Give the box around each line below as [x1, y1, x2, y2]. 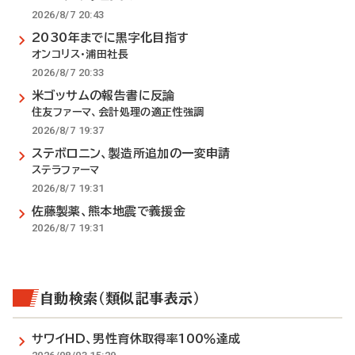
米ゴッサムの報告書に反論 [32, 90, 175, 101]
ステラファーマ [32, 165, 100, 175]
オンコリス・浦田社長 [32, 49, 129, 59]
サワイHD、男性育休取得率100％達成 [32, 333, 241, 345]
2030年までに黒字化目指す [32, 32, 189, 44]
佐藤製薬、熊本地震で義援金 [32, 205, 186, 217]
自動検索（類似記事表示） [40, 291, 200, 305]
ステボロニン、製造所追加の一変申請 [32, 147, 231, 159]
